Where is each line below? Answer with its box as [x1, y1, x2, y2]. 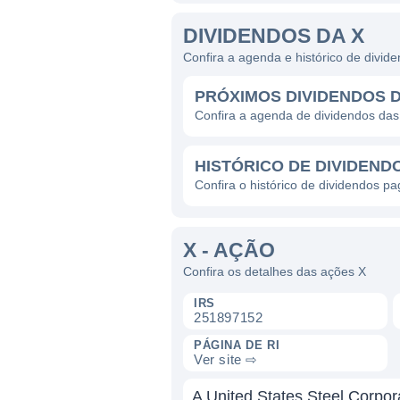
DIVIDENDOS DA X [183, 24, 364, 47]
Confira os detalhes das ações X [183, 264, 366, 279]
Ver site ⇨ [194, 352, 258, 367]
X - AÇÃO [183, 238, 275, 262]
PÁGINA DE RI [194, 338, 280, 352]
